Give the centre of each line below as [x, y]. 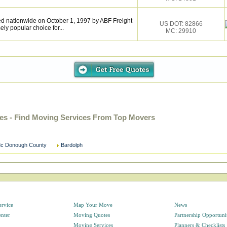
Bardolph [72, 145]
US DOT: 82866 [181, 24]
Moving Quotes [91, 215]
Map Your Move [93, 205]
